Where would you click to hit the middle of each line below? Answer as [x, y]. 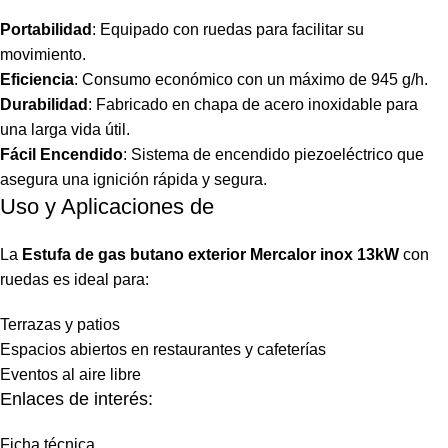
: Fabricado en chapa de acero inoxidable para [253, 104]
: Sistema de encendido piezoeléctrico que [273, 154]
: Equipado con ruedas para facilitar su [228, 29]
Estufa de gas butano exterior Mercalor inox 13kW [210, 254]
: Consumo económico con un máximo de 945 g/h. [251, 79]
